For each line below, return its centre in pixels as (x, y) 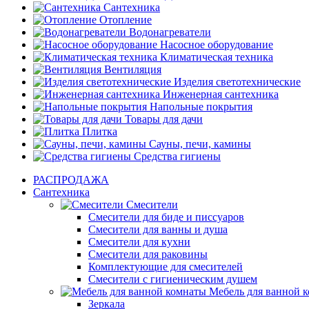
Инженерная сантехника (221, 94)
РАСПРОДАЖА (71, 180)
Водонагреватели (170, 32)
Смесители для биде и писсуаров (166, 217)
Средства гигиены (177, 156)
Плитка (100, 131)
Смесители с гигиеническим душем (173, 279)
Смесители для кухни (139, 242)
